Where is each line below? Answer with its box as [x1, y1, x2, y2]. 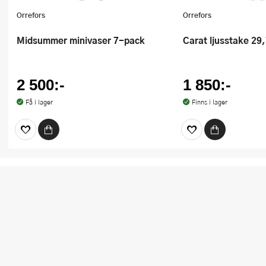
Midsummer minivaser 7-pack [25, 33, 145, 47]
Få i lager [25, 97, 53, 107]
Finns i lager [191, 97, 227, 107]
